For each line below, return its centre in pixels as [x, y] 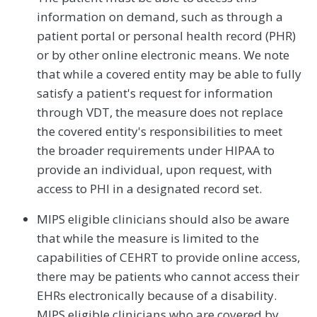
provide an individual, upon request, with [155, 170]
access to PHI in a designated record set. [149, 189]
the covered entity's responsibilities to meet [160, 132]
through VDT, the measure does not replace [160, 113]
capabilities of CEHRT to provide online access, [168, 258]
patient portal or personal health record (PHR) [166, 36]
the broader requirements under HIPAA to [156, 151]
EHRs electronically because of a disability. [157, 296]
